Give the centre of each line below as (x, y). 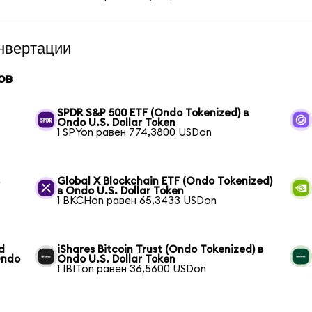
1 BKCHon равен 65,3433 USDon (137, 201)
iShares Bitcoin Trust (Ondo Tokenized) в (161, 250)
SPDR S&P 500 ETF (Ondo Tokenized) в (153, 113)
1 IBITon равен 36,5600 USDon (132, 269)
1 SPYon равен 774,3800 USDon (135, 133)
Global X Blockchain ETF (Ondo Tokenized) (165, 181)
